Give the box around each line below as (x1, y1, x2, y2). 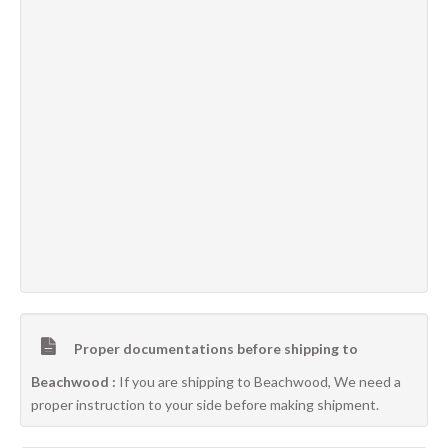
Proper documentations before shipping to (71, 340, 358, 357)
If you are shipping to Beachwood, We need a (119, 373, 401, 390)
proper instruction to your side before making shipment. (31, 396, 379, 413)
